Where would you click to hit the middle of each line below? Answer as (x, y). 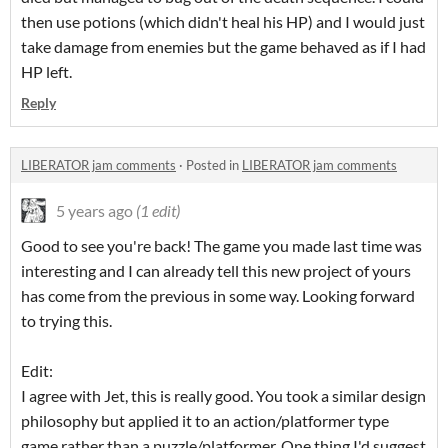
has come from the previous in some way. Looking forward (218, 296)
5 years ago (94, 211)
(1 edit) (158, 211)
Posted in (214, 165)
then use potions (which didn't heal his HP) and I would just (223, 22)
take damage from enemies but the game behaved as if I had (223, 47)
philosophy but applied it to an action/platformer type (205, 421)
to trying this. (66, 321)
